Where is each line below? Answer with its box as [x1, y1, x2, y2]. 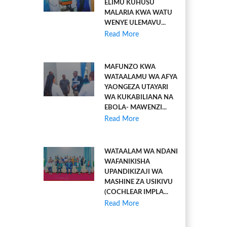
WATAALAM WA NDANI [104, 148, 178, 155]
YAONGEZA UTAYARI [104, 84, 168, 91]
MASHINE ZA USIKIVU [104, 179, 173, 185]
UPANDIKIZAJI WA [104, 169, 163, 175]
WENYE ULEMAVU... [104, 20, 166, 26]
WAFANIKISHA [104, 159, 150, 165]
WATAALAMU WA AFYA [104, 74, 177, 81]
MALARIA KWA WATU [104, 10, 172, 16]
